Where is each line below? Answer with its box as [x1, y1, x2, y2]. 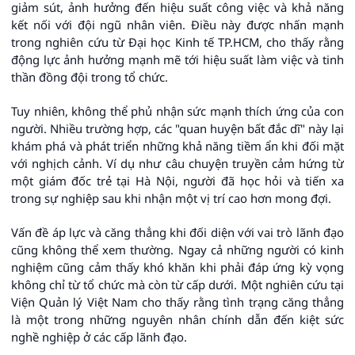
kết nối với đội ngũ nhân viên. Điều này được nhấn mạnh [11, 17, 344, 33]
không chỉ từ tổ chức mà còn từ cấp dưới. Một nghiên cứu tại [11, 277, 344, 293]
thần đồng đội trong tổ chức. [11, 69, 168, 86]
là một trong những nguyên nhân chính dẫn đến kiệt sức [11, 311, 344, 328]
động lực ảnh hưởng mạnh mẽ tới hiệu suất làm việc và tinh [11, 52, 344, 68]
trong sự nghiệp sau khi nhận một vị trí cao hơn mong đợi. [11, 190, 331, 207]
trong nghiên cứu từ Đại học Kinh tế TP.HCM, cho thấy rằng [11, 34, 344, 51]
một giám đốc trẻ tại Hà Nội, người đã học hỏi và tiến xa [11, 173, 344, 189]
